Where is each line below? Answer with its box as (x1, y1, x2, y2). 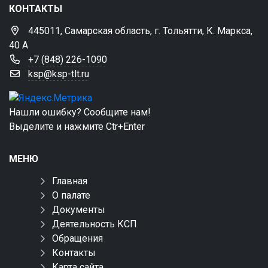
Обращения (52, 233, 103, 245)
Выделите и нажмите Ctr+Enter (9, 121, 145, 133)
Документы (52, 204, 105, 216)
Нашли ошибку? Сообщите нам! (9, 106, 151, 118)
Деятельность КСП (52, 218, 137, 230)
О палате (52, 190, 90, 202)
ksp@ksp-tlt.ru (28, 68, 89, 80)
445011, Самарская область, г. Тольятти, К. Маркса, (28, 25, 252, 36)
